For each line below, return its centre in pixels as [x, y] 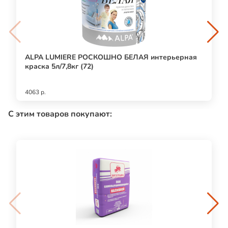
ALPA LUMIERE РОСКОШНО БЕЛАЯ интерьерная [111, 57]
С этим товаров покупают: [60, 114]
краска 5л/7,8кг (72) [59, 66]
